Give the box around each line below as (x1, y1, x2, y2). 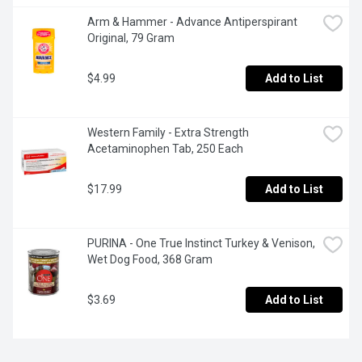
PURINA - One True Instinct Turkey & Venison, (87, 237, 315, 250)
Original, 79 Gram (87, 32, 175, 45)
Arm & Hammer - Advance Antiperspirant (87, 15, 297, 29)
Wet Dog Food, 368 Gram (87, 253, 213, 267)
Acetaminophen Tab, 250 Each (87, 142, 243, 156)
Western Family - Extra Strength (87, 126, 249, 140)
